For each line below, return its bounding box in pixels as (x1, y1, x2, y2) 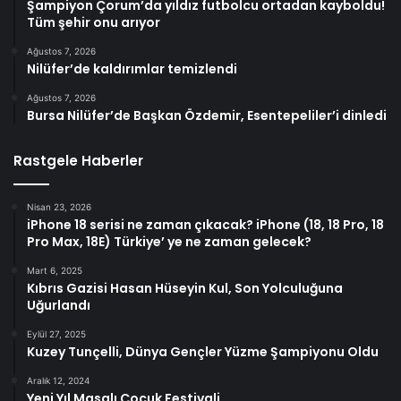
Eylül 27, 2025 (27, 328, 86, 339)
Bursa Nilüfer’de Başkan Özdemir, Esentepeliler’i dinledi (27, 106, 387, 124)
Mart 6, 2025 (27, 264, 82, 276)
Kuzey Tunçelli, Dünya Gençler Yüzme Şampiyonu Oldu (27, 342, 379, 361)
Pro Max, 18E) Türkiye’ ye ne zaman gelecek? (27, 232, 311, 251)
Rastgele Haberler (13, 150, 143, 170)
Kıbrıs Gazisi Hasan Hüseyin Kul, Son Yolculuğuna (27, 278, 343, 297)
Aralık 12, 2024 (27, 374, 90, 386)
